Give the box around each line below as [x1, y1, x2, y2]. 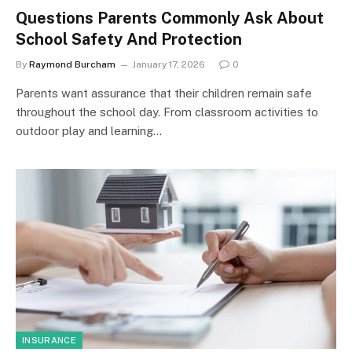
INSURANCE [22, 335, 76, 345]
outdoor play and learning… [16, 123, 162, 137]
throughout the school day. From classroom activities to [16, 104, 318, 119]
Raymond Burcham [29, 58, 115, 70]
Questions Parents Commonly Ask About [16, 8, 324, 27]
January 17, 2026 [132, 58, 205, 70]
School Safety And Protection [16, 29, 242, 49]
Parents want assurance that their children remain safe [16, 86, 312, 100]
